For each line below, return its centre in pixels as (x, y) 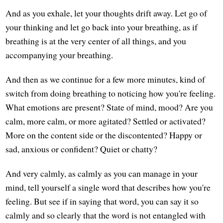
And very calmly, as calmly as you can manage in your (102, 173)
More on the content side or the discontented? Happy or (104, 135)
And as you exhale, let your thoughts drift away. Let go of (107, 13)
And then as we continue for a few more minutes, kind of (106, 79)
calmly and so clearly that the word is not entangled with (106, 215)
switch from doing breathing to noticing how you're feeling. (111, 93)
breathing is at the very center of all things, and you (96, 41)
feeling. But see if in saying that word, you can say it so (102, 201)
